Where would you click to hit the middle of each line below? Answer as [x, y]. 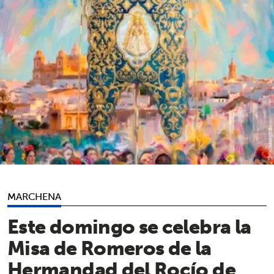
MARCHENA [34, 196]
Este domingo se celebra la [129, 226]
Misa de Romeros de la [109, 247]
